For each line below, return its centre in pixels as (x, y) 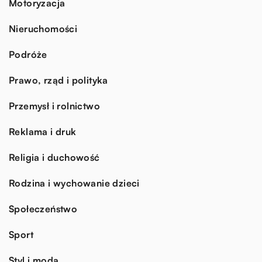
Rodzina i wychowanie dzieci (74, 183)
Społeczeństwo (43, 208)
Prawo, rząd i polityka (58, 80)
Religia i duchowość (54, 157)
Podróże (28, 54)
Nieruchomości (43, 28)
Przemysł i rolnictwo (54, 106)
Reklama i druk (43, 131)
